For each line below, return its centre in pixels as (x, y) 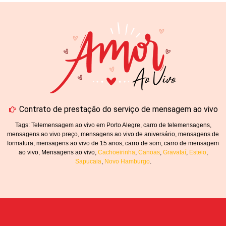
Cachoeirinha (116, 152)
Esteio (197, 152)
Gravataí (174, 152)
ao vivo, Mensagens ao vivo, (58, 152)
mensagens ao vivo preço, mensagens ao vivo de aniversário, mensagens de (113, 134)
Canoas (149, 152)
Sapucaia (88, 161)
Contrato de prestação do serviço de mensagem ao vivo (119, 109)
